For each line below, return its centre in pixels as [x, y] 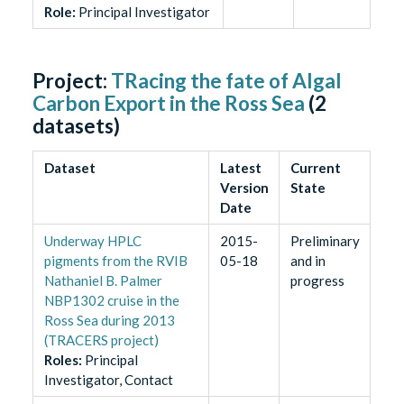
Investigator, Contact [108, 379]
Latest [240, 167]
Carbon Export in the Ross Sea [169, 103]
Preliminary [325, 240]
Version [244, 187]
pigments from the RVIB [115, 260]
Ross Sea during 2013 [109, 320]
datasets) [77, 125]
